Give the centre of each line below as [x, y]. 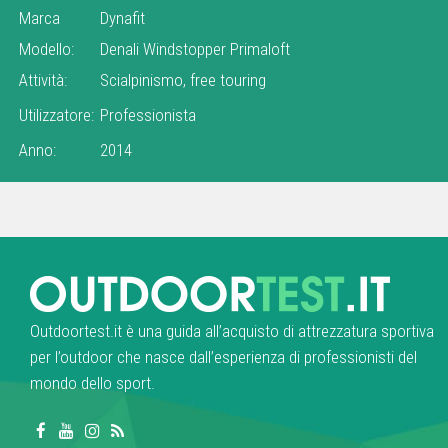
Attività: [43, 79]
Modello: [46, 48]
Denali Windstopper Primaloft [195, 48]
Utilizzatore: [56, 114]
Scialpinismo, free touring [183, 79]
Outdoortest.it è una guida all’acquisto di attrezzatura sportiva [232, 331]
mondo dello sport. [92, 383]
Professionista [148, 114]
